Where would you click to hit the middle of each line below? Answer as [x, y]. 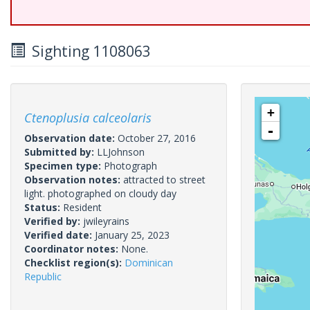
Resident [82, 207]
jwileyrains [106, 221]
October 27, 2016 [157, 138]
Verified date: [60, 235]
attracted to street [164, 180]
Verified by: [54, 221]
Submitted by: [61, 152]
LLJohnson [121, 152]
